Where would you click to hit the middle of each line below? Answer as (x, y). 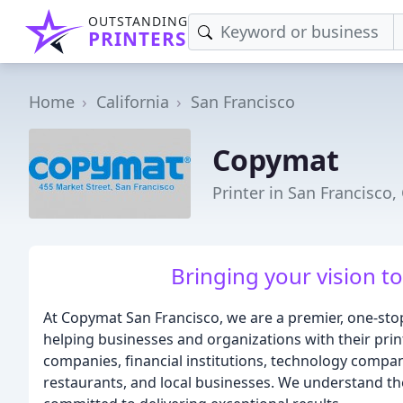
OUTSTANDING (138, 21)
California (133, 102)
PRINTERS (137, 39)
